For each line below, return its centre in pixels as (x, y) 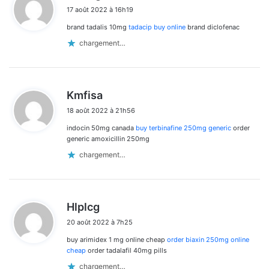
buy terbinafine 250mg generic (183, 128)
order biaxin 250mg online (208, 239)
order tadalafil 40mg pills (126, 250)
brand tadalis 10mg (98, 27)
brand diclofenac (213, 27)
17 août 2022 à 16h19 (100, 9)
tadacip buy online (157, 27)
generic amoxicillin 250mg (108, 138)
